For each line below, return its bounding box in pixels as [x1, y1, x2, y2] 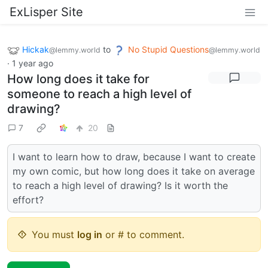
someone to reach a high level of [7, 86, 191, 101]
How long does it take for [7, 71, 150, 86]
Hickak [22, 44, 49, 54]
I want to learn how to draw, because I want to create [13, 150, 255, 163]
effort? [13, 193, 44, 206]
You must [32, 228, 77, 240]
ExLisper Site [10, 5, 83, 19]
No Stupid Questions [128, 44, 209, 54]
